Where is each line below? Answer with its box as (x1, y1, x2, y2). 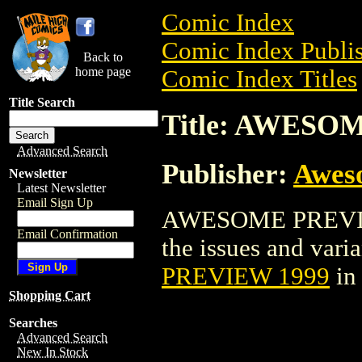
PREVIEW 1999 (162, 262, 330, 290)
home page (75, 65, 131, 78)
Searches (9, 316, 57, 330)
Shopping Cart (9, 288, 90, 302)
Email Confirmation (17, 227, 118, 241)
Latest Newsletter (17, 181, 106, 195)
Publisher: (162, 158, 293, 189)
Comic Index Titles (162, 65, 357, 93)
